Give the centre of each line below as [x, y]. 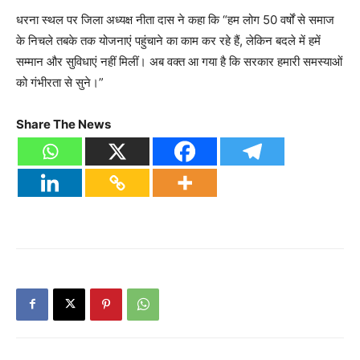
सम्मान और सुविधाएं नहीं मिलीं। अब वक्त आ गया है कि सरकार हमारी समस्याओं [179, 61]
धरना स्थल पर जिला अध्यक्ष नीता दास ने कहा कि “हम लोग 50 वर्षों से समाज [175, 19]
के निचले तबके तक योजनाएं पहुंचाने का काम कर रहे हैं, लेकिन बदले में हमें [168, 40]
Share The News [63, 124]
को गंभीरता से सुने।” [60, 82]
